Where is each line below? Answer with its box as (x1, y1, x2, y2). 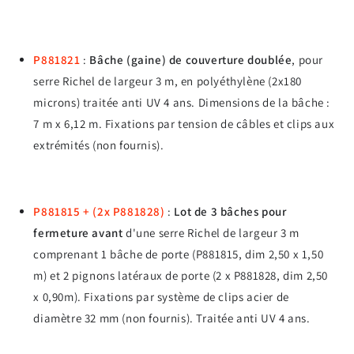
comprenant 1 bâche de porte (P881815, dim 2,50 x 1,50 (33, 246, 324, 262)
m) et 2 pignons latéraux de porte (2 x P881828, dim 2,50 (33, 267, 328, 283)
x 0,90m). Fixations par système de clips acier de (33, 288, 289, 304)
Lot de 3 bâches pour (174, 203, 287, 219)
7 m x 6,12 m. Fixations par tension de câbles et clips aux (33, 115, 335, 131)
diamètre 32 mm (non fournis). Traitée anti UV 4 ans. (33, 310, 311, 326)
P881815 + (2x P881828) (33, 203, 165, 219)
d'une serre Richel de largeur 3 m (122, 224, 299, 240)
